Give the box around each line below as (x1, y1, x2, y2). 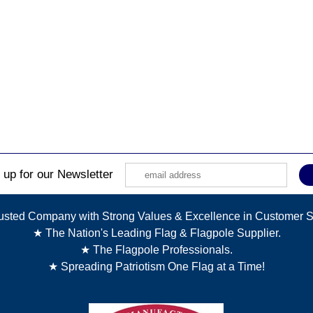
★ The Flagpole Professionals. (80, 243, 233, 256)
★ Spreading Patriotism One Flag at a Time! (48, 260, 265, 272)
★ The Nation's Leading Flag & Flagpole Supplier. (32, 226, 281, 239)
